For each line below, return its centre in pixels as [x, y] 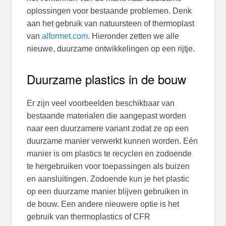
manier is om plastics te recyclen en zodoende [109, 154]
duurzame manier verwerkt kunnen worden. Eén [112, 141]
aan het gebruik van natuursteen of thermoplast [111, 23]
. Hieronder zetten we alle [134, 36]
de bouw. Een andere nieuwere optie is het [103, 204]
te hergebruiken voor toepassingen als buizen [108, 166]
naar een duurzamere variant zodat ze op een [108, 129]
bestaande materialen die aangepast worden [107, 116]
